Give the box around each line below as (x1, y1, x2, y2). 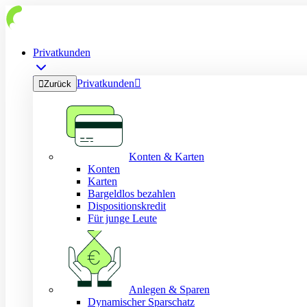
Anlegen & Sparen (129, 284, 210, 295)
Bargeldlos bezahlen (88, 188, 175, 199)
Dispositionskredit (88, 200, 166, 212)
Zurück (44, 79, 71, 89)
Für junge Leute (88, 212, 157, 224)
